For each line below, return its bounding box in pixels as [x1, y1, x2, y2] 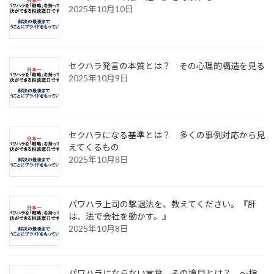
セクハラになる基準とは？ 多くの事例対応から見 [68, 130, 265, 141]
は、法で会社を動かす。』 [68, 211, 171, 222]
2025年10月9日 [68, 73, 128, 84]
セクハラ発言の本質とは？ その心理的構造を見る [68, 61, 265, 72]
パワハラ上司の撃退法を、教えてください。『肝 [68, 199, 256, 210]
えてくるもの [68, 142, 119, 153]
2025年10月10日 [68, 4, 133, 15]
